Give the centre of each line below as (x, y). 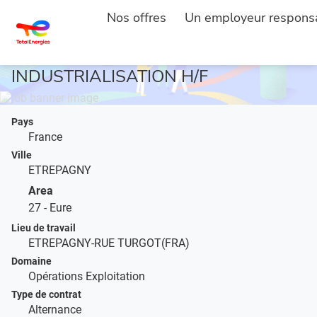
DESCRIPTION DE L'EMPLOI (186, 14)
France (45, 137)
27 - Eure (50, 208)
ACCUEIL (31, 14)
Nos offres (136, 18)
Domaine (31, 261)
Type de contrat (46, 294)
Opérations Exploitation (87, 276)
